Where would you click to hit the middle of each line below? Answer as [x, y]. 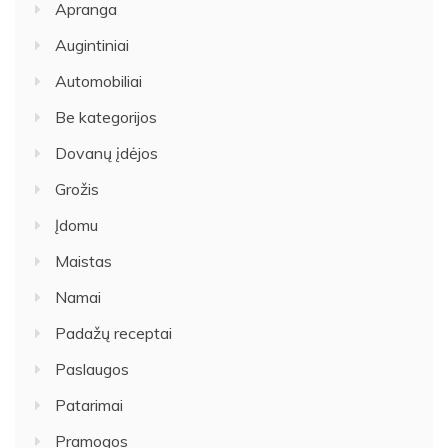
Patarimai [89, 404]
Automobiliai [98, 80]
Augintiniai [92, 44]
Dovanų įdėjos [106, 152]
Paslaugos [92, 368]
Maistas [83, 260]
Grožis [77, 188]
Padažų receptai [113, 332]
